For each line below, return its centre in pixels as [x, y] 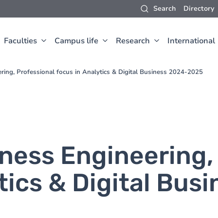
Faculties [20, 41]
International [191, 41]
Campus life [76, 41]
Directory [199, 9]
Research [133, 41]
